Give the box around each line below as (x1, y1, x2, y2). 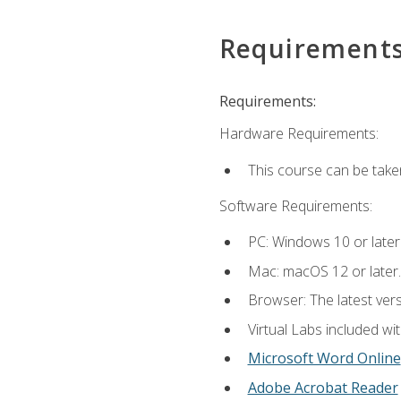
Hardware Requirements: (218, 124, 379, 144)
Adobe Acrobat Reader (247, 378, 398, 398)
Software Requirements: (218, 195, 372, 216)
